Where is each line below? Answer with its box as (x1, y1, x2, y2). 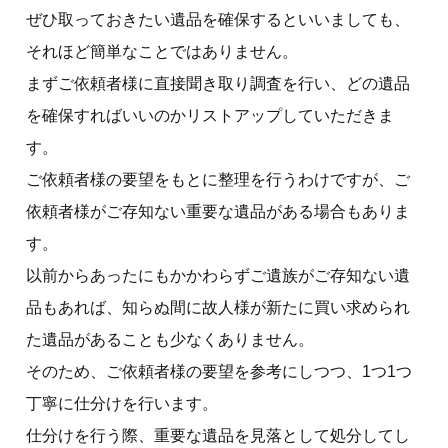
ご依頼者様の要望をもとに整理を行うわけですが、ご (26, 170, 410, 188)
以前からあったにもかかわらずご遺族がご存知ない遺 (26, 266, 410, 284)
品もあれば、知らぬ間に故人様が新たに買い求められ (26, 298, 410, 316)
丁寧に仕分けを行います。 (26, 394, 218, 412)
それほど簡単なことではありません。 (26, 42, 298, 60)
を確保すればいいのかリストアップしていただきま (26, 106, 394, 124)
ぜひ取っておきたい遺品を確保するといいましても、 (26, 10, 410, 28)
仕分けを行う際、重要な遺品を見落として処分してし (26, 426, 410, 444)
